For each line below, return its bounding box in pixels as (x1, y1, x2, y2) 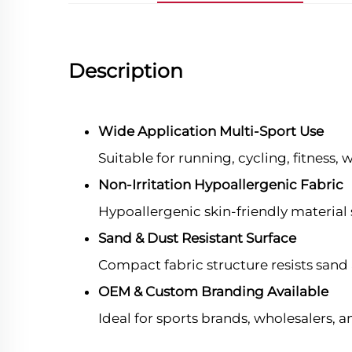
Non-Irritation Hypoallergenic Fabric (98, 177, 343, 193)
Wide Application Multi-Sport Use (98, 123, 324, 140)
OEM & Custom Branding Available (98, 284, 328, 300)
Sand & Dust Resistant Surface (98, 230, 296, 247)
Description (68, 59, 183, 83)
